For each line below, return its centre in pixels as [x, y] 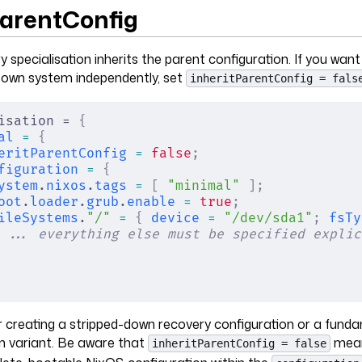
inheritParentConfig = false [239, 343]
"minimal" [200, 185]
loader [54, 202]
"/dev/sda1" [264, 218]
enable [151, 202]
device [171, 218]
